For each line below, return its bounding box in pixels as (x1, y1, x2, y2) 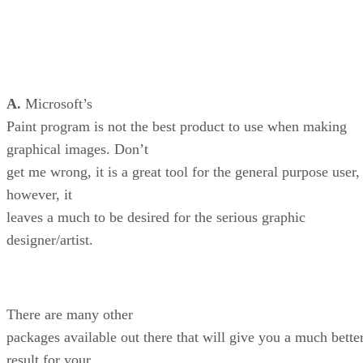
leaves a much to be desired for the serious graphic (6, 209, 305, 226)
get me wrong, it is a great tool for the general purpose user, (6, 164, 360, 181)
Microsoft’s (21, 96, 92, 113)
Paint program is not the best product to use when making (6, 118, 347, 135)
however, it (6, 186, 72, 203)
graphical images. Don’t (6, 141, 148, 158)
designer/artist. (6, 232, 93, 249)
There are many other (6, 306, 133, 323)
